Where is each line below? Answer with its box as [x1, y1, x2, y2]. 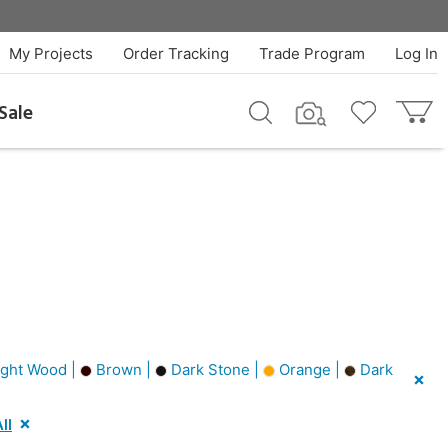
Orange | [275, 360, 344, 379]
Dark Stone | [167, 360, 263, 379]
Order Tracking [122, 44, 229, 63]
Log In [394, 44, 438, 63]
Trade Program [258, 44, 365, 63]
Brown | [92, 360, 155, 379]
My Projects [8, 44, 93, 63]
